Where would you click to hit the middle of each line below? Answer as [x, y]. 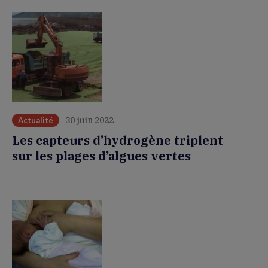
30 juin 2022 [89, 120]
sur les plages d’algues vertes [101, 156]
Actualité [36, 120]
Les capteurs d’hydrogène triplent [118, 140]
